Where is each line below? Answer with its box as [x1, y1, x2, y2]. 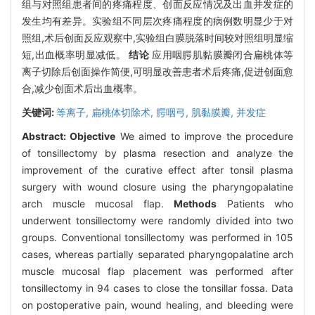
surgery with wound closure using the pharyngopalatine [22, 180, 293, 193]
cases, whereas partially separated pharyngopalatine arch [22, 247, 293, 260]
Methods [174, 197, 217, 210]
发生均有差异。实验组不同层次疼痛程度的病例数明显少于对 [22, 14, 293, 27]
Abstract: [22, 129, 70, 142]
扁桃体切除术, [91, 105, 156, 118]
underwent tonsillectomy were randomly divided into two [22, 214, 293, 226]
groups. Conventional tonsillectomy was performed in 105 [22, 231, 293, 243]
